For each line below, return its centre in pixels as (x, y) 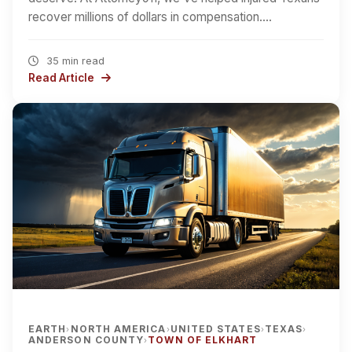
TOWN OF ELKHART (203, 340)
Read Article (62, 77)
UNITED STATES (215, 329)
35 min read (73, 60)
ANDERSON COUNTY (86, 340)
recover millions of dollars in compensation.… (150, 16)
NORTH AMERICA (118, 329)
